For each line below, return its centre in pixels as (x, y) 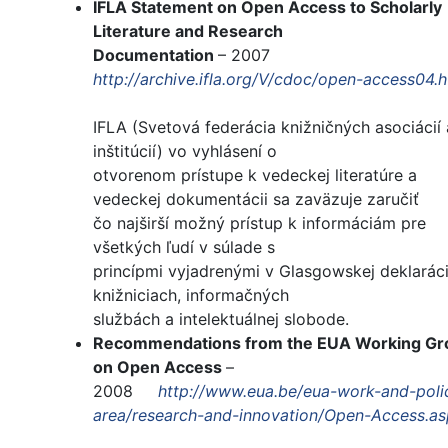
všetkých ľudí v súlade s (184, 247)
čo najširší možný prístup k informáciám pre (259, 223)
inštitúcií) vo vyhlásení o (185, 151)
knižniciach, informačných (191, 295)
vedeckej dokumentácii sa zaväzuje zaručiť (256, 199)
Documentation (155, 55)
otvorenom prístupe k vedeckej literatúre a (255, 175)
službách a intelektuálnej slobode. (221, 319)
